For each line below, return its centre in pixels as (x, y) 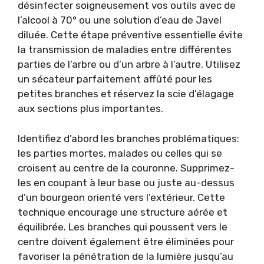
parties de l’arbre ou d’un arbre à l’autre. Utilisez (129, 64)
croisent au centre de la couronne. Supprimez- (126, 168)
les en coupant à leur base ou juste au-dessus (126, 182)
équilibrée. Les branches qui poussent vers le (123, 227)
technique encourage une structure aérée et (123, 212)
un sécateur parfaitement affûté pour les (115, 79)
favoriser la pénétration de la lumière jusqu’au (126, 256)
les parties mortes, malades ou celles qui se (120, 153)
